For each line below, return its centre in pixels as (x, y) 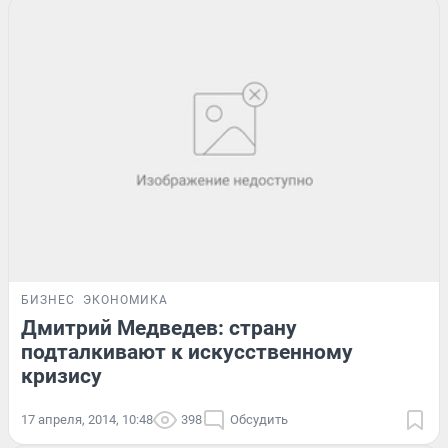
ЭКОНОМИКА (125, 300)
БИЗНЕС (48, 300)
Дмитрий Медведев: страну (159, 328)
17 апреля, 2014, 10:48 (87, 420)
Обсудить (259, 420)
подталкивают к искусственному (187, 352)
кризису (61, 376)
